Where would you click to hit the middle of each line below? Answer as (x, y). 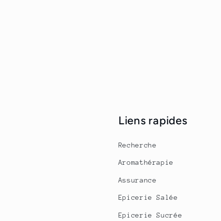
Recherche (137, 145)
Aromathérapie (146, 163)
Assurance (137, 180)
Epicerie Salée (148, 198)
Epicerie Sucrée (150, 215)
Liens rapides (153, 120)
